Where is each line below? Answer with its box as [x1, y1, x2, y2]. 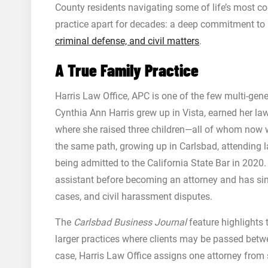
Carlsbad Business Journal [74, 217, 187, 228]
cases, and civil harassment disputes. [55, 191, 212, 202]
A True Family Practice [55, 60, 199, 80]
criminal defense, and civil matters [55, 35, 199, 47]
